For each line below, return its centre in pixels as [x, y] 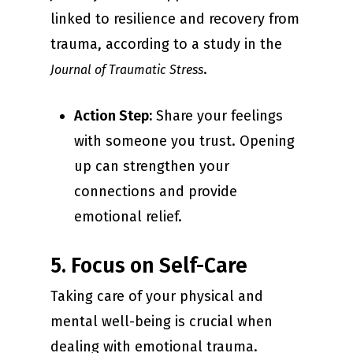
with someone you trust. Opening [184, 141]
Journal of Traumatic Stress [127, 70]
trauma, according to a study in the [166, 45]
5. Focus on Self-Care [149, 266]
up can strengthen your [152, 167]
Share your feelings [217, 116]
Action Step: [113, 116]
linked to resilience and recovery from [175, 19]
